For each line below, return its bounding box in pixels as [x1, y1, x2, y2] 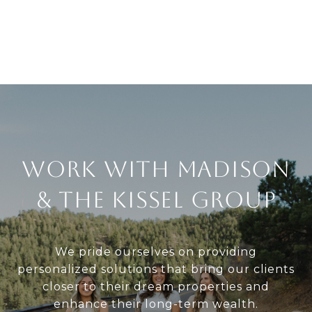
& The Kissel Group [36, 187, 276, 213]
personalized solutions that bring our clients [17, 263, 295, 276]
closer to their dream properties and [42, 280, 270, 294]
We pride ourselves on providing [55, 245, 257, 259]
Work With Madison [22, 156, 290, 182]
